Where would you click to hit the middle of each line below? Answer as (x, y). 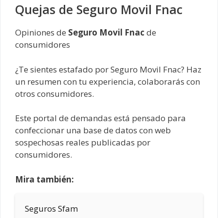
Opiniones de (42, 33)
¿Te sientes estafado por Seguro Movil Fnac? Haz (108, 69)
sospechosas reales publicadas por (83, 143)
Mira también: (45, 179)
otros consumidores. (54, 93)
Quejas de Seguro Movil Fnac (99, 9)
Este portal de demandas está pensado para (100, 118)
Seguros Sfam (51, 208)
